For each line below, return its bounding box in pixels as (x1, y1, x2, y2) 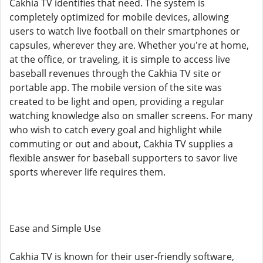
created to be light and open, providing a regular (9, 95, 224, 108)
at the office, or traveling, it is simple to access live (9, 53, 230, 66)
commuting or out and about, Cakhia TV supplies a (9, 137, 233, 150)
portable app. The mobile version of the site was (9, 81, 222, 94)
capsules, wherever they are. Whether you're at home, (9, 39, 249, 52)
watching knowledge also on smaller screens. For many (9, 109, 252, 122)
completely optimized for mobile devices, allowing (9, 11, 229, 23)
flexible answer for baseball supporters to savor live (9, 151, 238, 164)
